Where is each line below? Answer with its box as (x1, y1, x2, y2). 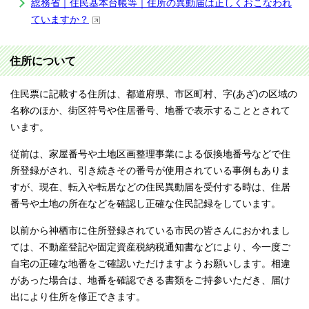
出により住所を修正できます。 (10, 292, 146, 302)
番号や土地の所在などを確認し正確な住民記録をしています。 (10, 199, 281, 209)
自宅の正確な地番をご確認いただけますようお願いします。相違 (10, 259, 290, 269)
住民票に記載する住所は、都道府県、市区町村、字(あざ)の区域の (10, 89, 297, 99)
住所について (10, 54, 76, 67)
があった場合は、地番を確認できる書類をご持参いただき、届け (10, 275, 290, 286)
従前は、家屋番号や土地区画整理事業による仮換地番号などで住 (10, 149, 290, 159)
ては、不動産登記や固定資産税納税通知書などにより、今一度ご (10, 242, 290, 252)
